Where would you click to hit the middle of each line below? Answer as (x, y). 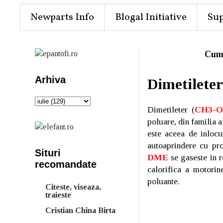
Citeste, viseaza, (73, 187)
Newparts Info (62, 17)
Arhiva (50, 80)
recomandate (66, 164)
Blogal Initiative (151, 17)
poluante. (164, 181)
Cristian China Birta (80, 210)
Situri (48, 153)
